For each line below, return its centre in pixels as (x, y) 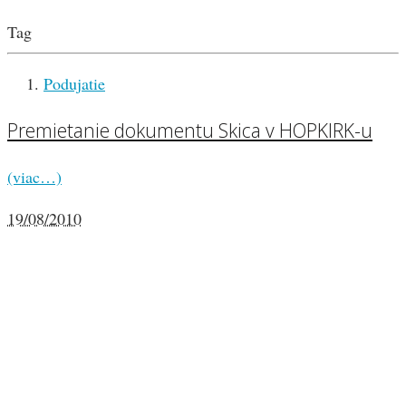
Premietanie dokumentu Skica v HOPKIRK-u (190, 130)
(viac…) (34, 177)
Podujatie (74, 84)
